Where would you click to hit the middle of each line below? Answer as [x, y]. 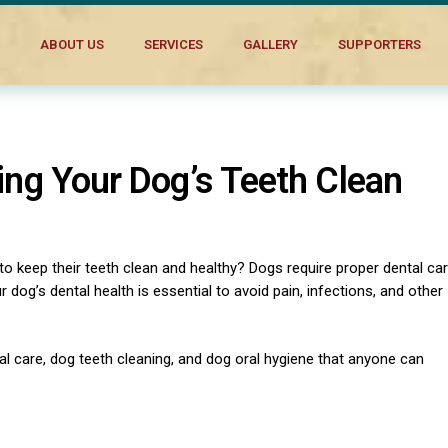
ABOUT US [71, 45]
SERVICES [173, 45]
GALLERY [270, 45]
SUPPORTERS [379, 45]
